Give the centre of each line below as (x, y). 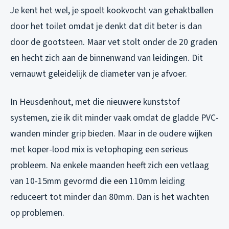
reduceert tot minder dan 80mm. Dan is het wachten (110, 197)
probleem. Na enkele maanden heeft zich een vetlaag (110, 165)
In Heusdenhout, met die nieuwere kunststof (95, 102)
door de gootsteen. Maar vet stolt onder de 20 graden (114, 42)
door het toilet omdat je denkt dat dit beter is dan (106, 26)
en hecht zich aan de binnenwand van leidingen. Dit (107, 58)
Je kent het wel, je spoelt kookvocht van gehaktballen (112, 10)
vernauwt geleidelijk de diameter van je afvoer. (99, 74)
